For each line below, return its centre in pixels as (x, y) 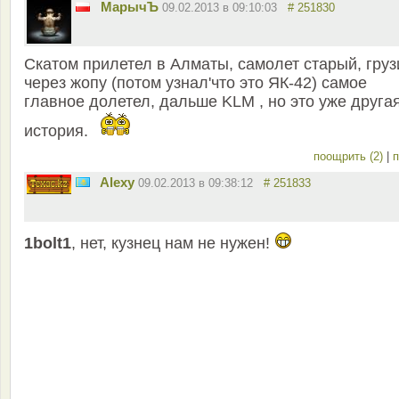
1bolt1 (48, 244)
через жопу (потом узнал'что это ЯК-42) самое (195, 83)
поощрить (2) (350, 157)
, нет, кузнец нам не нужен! (173, 244)
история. (58, 131)
